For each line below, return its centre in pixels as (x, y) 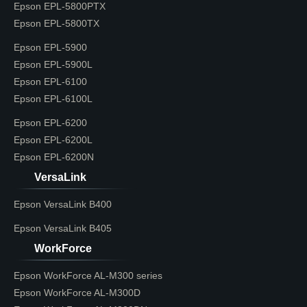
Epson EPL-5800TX (57, 23)
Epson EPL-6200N (54, 157)
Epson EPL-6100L (53, 99)
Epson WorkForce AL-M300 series (88, 275)
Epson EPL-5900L (53, 64)
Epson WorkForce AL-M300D (77, 293)
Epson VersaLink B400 (63, 204)
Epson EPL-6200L (53, 140)
